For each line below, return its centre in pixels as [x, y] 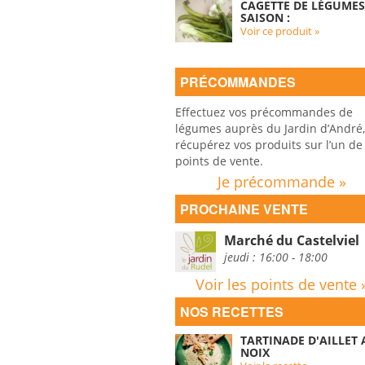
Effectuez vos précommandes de [264, 112]
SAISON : [265, 18]
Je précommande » [281, 182]
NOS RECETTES [231, 312]
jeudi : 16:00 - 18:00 [275, 257]
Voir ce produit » [279, 31]
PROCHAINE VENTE [244, 209]
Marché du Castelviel [291, 240]
